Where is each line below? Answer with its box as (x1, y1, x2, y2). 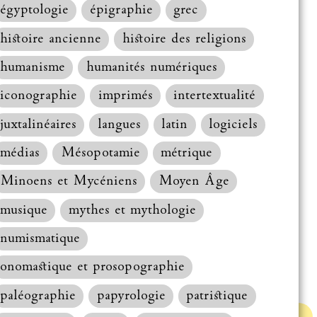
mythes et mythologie (68, 202, 196, 218)
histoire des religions (122, 31, 246, 47)
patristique (186, 288, 248, 304)
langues (97, 117, 141, 132)
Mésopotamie (60, 146, 140, 161)
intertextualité (173, 88, 256, 104)
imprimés (98, 88, 153, 104)
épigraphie (89, 3, 153, 18)
